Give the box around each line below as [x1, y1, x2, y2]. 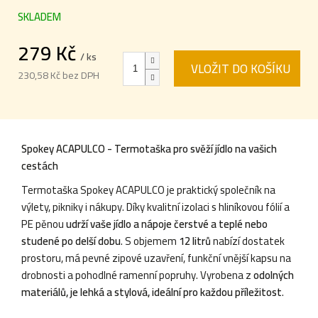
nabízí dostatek [211, 230, 285, 251]
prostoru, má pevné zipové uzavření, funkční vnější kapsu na [21, 247, 291, 268]
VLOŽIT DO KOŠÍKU [191, 57, 290, 81]
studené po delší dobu [21, 230, 121, 251]
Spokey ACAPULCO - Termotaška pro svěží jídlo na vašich [21, 138, 277, 159]
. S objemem [121, 230, 179, 251]
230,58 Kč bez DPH [18, 65, 99, 84]
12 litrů [179, 230, 211, 251]
